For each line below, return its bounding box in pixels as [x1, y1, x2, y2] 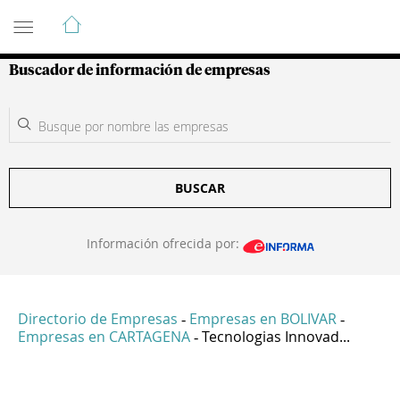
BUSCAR [175, 179, 225, 196]
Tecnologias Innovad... [202, 327, 350, 347]
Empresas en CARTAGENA [18, 327, 190, 347]
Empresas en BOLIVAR [189, 309, 337, 329]
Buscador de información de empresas [9, 63, 271, 78]
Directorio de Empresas [18, 309, 178, 329]
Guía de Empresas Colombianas [9, 6, 329, 28]
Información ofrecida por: [86, 235, 243, 252]
